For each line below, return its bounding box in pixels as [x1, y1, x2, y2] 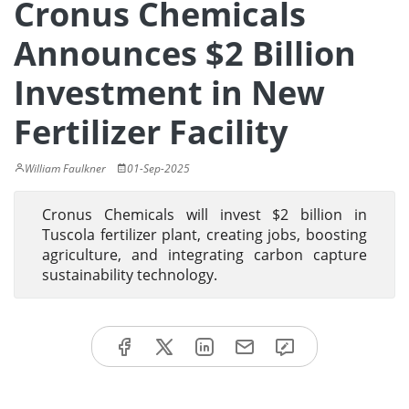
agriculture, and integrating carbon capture [42, 245, 367, 265]
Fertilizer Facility [14, 110, 288, 154]
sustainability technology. [42, 265, 217, 285]
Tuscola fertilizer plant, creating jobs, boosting [42, 225, 367, 245]
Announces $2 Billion [14, 31, 356, 76]
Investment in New [14, 70, 325, 115]
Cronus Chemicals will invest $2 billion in [42, 204, 367, 225]
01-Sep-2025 [127, 161, 190, 176]
